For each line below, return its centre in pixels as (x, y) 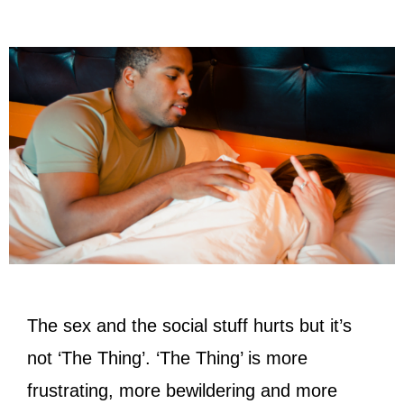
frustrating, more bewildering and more (182, 390)
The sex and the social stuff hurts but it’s (189, 325)
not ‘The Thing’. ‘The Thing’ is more (167, 358)
